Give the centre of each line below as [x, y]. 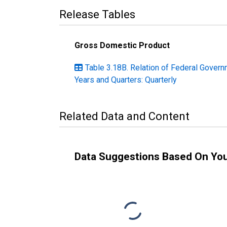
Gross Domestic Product [122, 45]
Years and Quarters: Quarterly [126, 80]
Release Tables [97, 14]
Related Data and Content [124, 116]
